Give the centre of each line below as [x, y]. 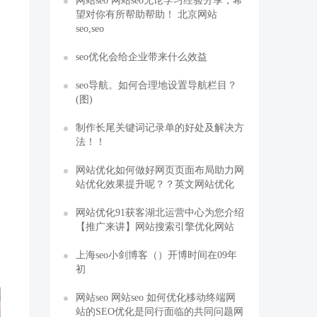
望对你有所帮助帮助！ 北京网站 [146, 14]
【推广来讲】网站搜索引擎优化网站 [155, 226]
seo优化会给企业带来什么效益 [142, 57]
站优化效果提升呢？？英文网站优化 [155, 184]
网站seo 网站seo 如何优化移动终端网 [156, 297]
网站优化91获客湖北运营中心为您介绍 [160, 212]
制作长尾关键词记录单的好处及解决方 [160, 127]
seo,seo [90, 28]
